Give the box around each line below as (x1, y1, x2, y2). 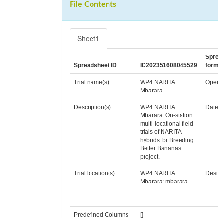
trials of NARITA (140, 128, 182, 135)
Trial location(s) (74, 170, 115, 177)
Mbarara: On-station (140, 112, 193, 119)
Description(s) (74, 104, 111, 110)
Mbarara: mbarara (140, 178, 188, 185)
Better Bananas (140, 145, 181, 152)
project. (140, 153, 160, 160)
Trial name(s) (74, 79, 109, 86)
